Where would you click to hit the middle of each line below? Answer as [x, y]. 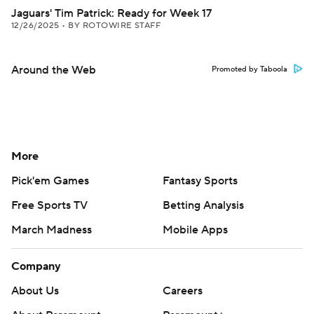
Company [36, 266]
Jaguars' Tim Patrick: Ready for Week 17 [111, 13]
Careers [183, 291]
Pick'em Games [50, 181]
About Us [35, 291]
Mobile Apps [195, 230]
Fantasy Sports [200, 181]
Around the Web [54, 70]
